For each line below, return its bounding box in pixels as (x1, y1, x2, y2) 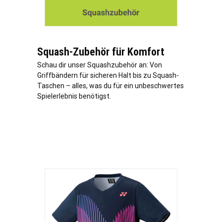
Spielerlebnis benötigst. (37, 92, 111, 101)
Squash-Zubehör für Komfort (37, 46, 165, 58)
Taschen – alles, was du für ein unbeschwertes (37, 82, 184, 90)
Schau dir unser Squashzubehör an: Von (37, 61, 162, 69)
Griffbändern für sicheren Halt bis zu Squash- (37, 71, 179, 80)
